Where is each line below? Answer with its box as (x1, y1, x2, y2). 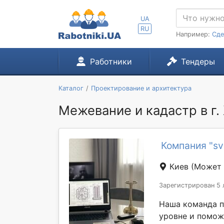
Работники (89, 56, 132, 66)
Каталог (58, 84, 83, 92)
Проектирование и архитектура (90, 84, 191, 92)
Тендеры (180, 56, 215, 66)
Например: (176, 30, 212, 38)
